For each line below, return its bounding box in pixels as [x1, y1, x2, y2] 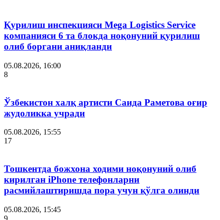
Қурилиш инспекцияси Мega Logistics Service [4, 20, 195, 30]
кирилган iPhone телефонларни [4, 174, 139, 185]
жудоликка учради [4, 108, 85, 118]
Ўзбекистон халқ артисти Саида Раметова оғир [4, 97, 207, 108]
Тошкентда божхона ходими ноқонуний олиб [4, 163, 196, 174]
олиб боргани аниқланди [4, 41, 112, 52]
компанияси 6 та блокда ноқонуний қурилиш [4, 30, 200, 41]
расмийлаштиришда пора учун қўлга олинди [4, 185, 199, 195]
